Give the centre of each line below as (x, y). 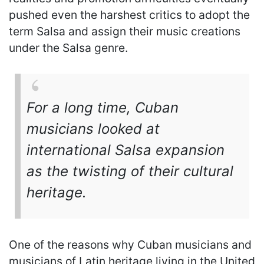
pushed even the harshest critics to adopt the (129, 14)
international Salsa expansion (126, 150)
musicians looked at (93, 128)
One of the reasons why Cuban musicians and (130, 244)
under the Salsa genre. (68, 47)
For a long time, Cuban (103, 107)
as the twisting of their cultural (130, 171)
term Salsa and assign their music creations (125, 31)
